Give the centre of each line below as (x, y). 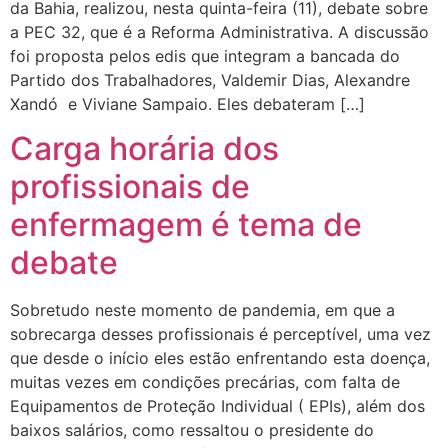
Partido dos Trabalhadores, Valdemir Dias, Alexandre (210, 79)
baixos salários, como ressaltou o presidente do (192, 430)
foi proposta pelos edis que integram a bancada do (205, 55)
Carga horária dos (144, 149)
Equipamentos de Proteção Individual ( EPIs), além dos (217, 406)
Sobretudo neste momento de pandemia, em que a (202, 310)
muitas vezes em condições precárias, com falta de (205, 382)
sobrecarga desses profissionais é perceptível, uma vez (220, 334)
